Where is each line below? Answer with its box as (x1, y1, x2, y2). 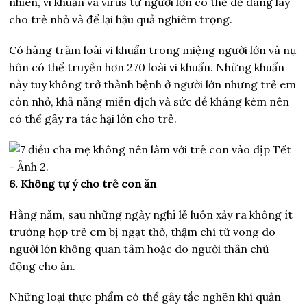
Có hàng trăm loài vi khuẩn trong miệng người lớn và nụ (9, 42, 297, 57)
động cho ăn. (9, 258, 76, 273)
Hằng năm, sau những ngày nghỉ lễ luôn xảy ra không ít (9, 207, 293, 221)
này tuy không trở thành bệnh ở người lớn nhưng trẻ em (9, 77, 297, 91)
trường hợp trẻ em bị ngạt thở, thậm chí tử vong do (9, 224, 276, 238)
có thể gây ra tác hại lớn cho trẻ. (9, 111, 177, 125)
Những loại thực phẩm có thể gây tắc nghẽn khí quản (9, 289, 282, 304)
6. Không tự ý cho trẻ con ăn (9, 176, 157, 191)
